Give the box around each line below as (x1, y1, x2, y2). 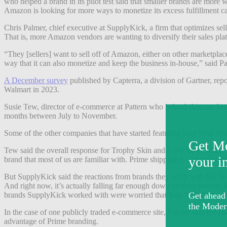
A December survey (4, 75, 68, 85)
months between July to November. (4, 111, 117, 120)
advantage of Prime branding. (4, 216, 98, 225)
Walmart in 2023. (4, 85, 59, 94)
